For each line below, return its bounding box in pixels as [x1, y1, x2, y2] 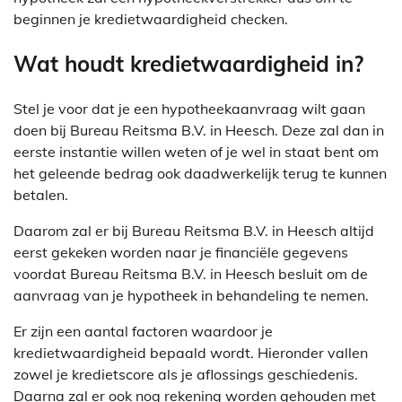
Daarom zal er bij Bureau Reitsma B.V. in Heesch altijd [13, 221, 374, 240]
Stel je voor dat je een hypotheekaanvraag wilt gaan [13, 99, 365, 118]
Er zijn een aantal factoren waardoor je [13, 321, 273, 340]
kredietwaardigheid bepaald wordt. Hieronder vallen [13, 343, 368, 362]
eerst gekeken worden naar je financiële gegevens [13, 242, 348, 261]
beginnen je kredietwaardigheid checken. [13, 9, 288, 28]
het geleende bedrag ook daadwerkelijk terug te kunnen [13, 163, 387, 182]
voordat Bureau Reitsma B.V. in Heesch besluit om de [13, 264, 368, 283]
